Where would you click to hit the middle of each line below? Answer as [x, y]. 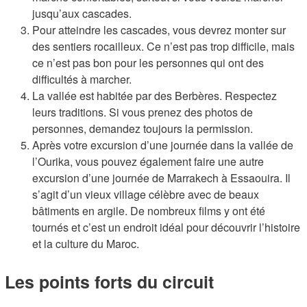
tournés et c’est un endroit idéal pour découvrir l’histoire [166, 227]
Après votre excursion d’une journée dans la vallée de [163, 145]
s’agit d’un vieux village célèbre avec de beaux [146, 194]
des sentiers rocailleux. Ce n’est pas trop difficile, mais [163, 46]
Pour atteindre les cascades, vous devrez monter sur [159, 30]
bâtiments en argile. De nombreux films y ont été [149, 211]
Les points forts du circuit [109, 282]
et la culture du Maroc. [86, 244]
